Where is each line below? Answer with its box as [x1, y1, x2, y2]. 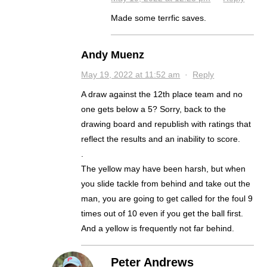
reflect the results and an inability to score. [81, 133, 241, 144]
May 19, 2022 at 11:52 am [81, 69, 181, 79]
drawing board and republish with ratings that [81, 119, 252, 129]
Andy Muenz [81, 48, 145, 61]
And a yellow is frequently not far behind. [81, 223, 235, 233]
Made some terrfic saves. [111, 13, 207, 23]
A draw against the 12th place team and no [81, 89, 243, 99]
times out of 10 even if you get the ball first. [81, 208, 244, 218]
